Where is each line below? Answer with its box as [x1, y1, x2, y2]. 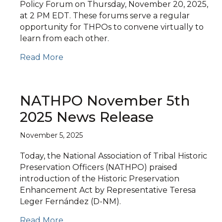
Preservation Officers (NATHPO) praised [20, 163, 177, 172]
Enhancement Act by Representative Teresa [20, 185, 196, 195]
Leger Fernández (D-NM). [20, 197, 121, 206]
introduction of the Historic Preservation [20, 174, 179, 183]
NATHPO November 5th [20, 92, 190, 109]
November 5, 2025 [20, 131, 83, 140]
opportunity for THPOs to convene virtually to [20, 22, 204, 32]
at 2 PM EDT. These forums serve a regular [20, 11, 190, 20]
